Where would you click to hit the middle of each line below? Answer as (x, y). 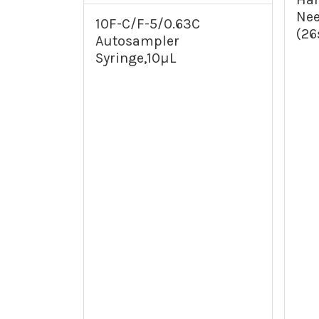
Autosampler (137, 41)
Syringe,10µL (136, 58)
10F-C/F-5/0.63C (148, 24)
